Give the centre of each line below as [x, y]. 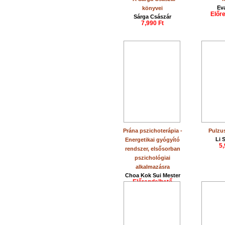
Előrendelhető [153, 182]
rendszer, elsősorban [153, 149]
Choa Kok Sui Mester [153, 175]
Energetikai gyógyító [153, 140]
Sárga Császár [153, 17]
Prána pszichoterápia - [153, 131]
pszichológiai [153, 158]
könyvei [153, 8]
